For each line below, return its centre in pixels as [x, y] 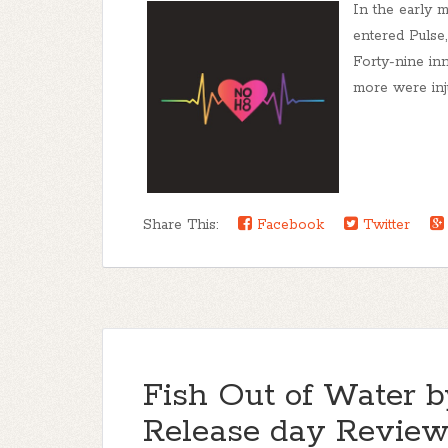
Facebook [288, 225]
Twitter [384, 225]
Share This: [185, 225]
